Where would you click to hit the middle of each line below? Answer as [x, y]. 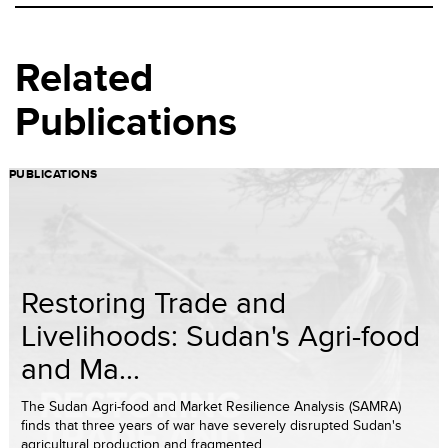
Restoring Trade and [153, 302]
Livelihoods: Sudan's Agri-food [220, 335]
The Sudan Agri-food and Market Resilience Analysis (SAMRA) [211, 406]
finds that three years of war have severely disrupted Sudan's [211, 425]
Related [84, 78]
